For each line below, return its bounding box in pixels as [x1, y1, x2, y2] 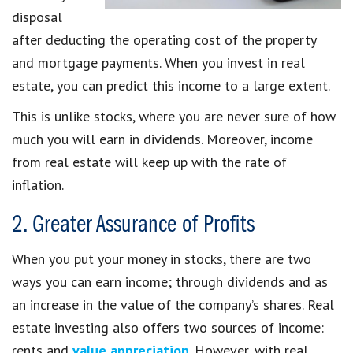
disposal [12, 7, 62, 26]
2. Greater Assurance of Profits [12, 212, 255, 238]
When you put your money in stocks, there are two [12, 249, 311, 268]
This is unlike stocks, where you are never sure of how [12, 106, 336, 125]
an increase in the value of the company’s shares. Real [12, 295, 334, 314]
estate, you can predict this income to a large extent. [12, 76, 330, 95]
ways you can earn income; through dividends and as [12, 272, 328, 291]
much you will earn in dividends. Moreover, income [12, 129, 313, 148]
